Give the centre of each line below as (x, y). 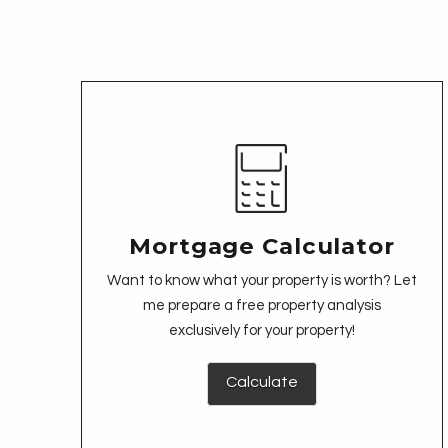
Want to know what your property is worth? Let (261, 280)
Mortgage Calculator (262, 245)
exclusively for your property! (261, 330)
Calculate (261, 382)
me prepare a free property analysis (261, 305)
